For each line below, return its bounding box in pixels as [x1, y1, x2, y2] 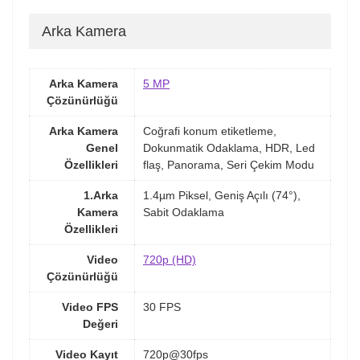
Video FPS [62, 300, 118, 313]
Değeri [83, 317, 118, 330]
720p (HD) [143, 252, 196, 266]
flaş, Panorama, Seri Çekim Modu [143, 157, 314, 171]
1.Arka [84, 188, 118, 202]
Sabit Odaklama [143, 205, 224, 219]
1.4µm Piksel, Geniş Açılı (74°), [143, 188, 301, 202]
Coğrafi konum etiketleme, [143, 124, 276, 137]
